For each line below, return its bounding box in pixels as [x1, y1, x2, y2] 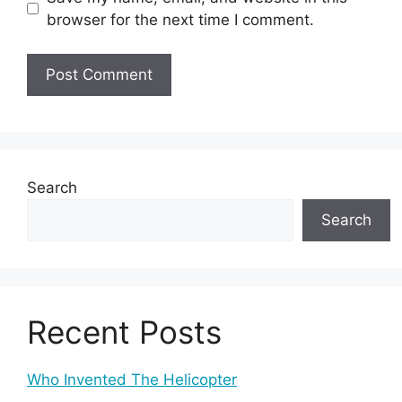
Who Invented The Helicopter [27, 371, 237, 389]
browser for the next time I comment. [46, 10, 314, 29]
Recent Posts [27, 313, 222, 352]
